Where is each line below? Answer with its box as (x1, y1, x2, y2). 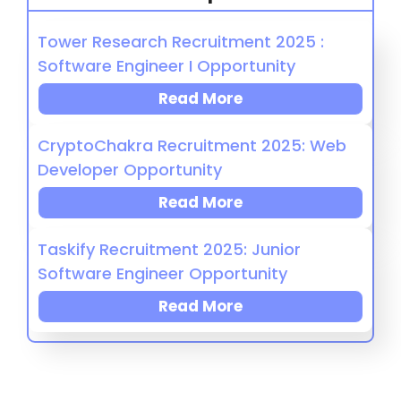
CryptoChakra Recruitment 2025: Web (38, 134, 346, 157)
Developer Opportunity (38, 158, 222, 181)
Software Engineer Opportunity (38, 262, 287, 285)
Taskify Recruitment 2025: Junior (38, 238, 301, 260)
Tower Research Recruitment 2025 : (38, 30, 324, 53)
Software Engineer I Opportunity (38, 55, 295, 77)
